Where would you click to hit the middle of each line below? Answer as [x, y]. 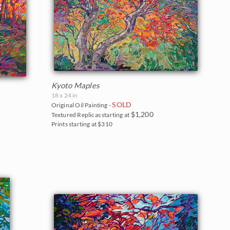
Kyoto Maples [75, 85]
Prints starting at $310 [82, 124]
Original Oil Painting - [82, 105]
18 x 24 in [64, 95]
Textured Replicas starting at [91, 114]
